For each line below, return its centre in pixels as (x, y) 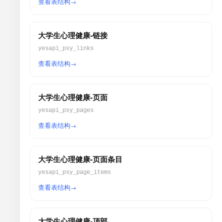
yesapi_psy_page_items (75, 172)
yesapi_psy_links (66, 49)
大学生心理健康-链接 (73, 35)
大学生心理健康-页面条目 (80, 159)
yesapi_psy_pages (66, 111)
